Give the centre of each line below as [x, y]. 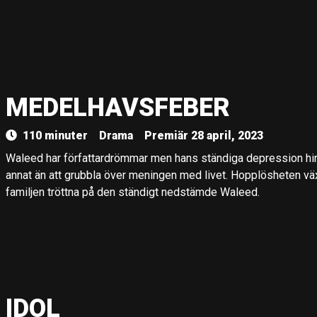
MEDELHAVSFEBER [118, 108]
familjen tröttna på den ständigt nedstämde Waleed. [133, 192]
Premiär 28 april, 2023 [204, 136]
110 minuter [55, 136]
